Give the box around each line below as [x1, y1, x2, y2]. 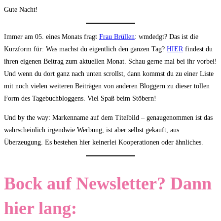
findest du [183, 45, 213, 53]
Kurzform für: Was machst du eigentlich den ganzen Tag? [4, 45, 167, 53]
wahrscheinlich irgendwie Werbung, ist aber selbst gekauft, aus [4, 126, 179, 134]
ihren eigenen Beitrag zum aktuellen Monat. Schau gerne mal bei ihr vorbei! [4, 58, 217, 66]
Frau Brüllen [99, 33, 135, 41]
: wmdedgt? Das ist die [135, 33, 198, 41]
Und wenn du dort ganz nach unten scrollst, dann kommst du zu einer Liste [4, 70, 214, 78]
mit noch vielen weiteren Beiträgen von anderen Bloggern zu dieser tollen [4, 82, 210, 90]
